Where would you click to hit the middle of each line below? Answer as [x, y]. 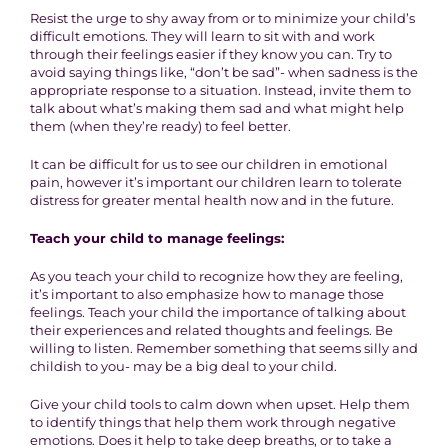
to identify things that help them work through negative [212, 422]
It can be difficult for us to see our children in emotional [208, 164]
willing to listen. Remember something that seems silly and [223, 348]
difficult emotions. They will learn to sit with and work [202, 36]
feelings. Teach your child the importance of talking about [217, 312]
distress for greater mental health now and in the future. [211, 200]
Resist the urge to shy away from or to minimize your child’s [222, 18]
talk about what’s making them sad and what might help [216, 108]
